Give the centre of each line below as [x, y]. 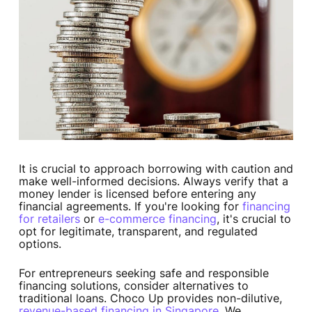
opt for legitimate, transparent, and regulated [138, 232]
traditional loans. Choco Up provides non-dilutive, [150, 298]
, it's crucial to [253, 219]
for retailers [49, 219]
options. [40, 244]
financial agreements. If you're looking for [130, 206]
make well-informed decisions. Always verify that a [153, 181]
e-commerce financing [157, 219]
